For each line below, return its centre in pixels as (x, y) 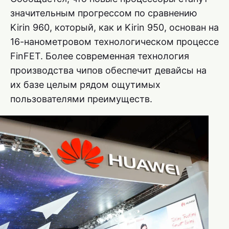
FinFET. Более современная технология (100, 56)
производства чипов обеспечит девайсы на (108, 70)
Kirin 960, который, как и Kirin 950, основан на (114, 27)
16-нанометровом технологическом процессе (114, 41)
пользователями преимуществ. (81, 99)
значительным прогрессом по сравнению (104, 13)
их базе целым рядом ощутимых (85, 84)
